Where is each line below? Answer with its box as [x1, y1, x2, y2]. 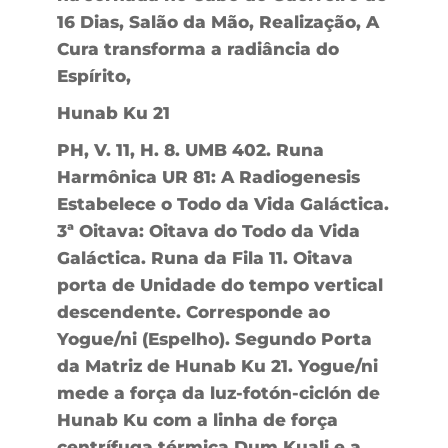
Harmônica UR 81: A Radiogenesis [56, 166, 360, 187]
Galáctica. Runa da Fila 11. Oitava [56, 247, 353, 268]
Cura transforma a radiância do [56, 38, 339, 59]
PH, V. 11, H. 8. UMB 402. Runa [56, 139, 324, 160]
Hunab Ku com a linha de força [56, 409, 338, 430]
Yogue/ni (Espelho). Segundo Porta [56, 328, 372, 349]
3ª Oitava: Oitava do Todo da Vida [56, 220, 360, 241]
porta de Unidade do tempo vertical [56, 274, 383, 295]
